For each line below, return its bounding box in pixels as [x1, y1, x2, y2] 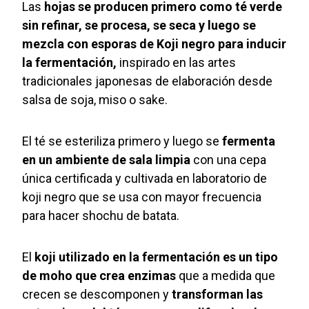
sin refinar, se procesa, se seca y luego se [22, 18, 257, 33]
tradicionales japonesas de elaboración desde [22, 74, 273, 89]
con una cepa [190, 152, 267, 168]
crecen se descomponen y [22, 287, 170, 302]
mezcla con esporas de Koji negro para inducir [22, 37, 287, 52]
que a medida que [176, 268, 276, 283]
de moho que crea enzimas [22, 268, 177, 283]
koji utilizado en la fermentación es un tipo [34, 250, 279, 265]
